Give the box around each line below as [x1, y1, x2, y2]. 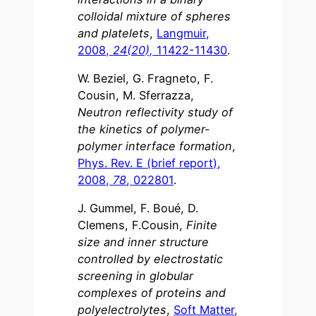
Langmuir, [157, 25, 210, 40]
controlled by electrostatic [78, 252, 224, 267]
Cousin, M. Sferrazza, [78, 88, 195, 103]
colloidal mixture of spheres [78, 8, 231, 23]
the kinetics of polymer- [78, 122, 211, 137]
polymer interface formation [78, 139, 233, 154]
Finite [186, 218, 218, 233]
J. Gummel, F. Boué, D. [78, 201, 199, 216]
